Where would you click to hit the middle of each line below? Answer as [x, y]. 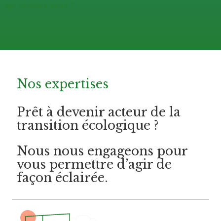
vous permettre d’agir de [94, 164]
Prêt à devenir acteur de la [99, 112]
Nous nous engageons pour [102, 151]
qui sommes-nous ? [39, 6]
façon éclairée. [62, 178]
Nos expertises [63, 84]
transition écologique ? [88, 125]
